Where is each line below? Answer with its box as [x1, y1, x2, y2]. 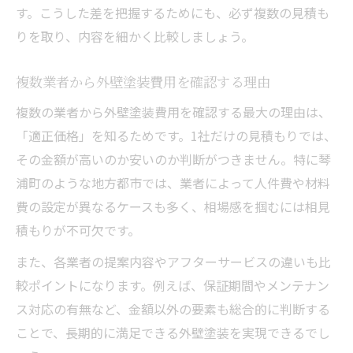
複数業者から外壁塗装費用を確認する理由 [16, 71, 270, 91]
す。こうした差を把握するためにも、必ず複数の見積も [16, 2, 329, 22]
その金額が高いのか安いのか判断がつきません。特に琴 [16, 149, 331, 169]
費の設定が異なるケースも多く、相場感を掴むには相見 [16, 196, 330, 216]
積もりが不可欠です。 [16, 220, 140, 240]
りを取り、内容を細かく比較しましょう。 [16, 26, 254, 46]
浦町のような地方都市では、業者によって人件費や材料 [16, 173, 330, 192]
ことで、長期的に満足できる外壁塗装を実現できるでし [16, 322, 330, 342]
